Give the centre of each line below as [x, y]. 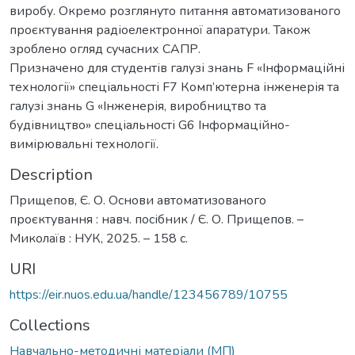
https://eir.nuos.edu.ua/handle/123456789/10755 [149, 294]
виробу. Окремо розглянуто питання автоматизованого [175, 11]
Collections [50, 325]
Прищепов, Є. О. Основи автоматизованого [138, 200]
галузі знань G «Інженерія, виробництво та [138, 106]
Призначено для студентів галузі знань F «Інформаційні [177, 68]
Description [51, 174]
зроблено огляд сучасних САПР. [105, 49]
